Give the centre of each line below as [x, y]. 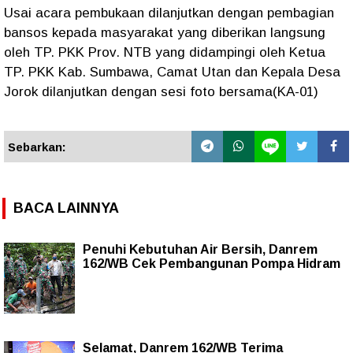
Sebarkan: [37, 147]
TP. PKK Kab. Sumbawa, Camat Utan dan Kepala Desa [172, 72]
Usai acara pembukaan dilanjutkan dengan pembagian [169, 13]
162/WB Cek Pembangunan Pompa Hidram [212, 264]
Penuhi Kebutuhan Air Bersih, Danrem [200, 250]
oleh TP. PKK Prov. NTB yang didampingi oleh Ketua [165, 52]
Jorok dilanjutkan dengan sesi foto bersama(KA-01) [161, 91]
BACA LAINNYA [66, 208]
